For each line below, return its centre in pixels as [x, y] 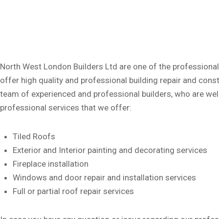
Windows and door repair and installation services [104, 177]
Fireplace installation [50, 164]
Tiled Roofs [34, 136]
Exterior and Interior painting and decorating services [110, 150]
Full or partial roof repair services [73, 191]
